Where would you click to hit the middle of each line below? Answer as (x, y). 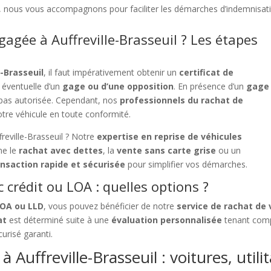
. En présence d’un (210, 87)
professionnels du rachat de (182, 100)
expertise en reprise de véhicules (170, 137)
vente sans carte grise (167, 151)
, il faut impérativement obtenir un (112, 73)
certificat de (207, 73)
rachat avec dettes (61, 151)
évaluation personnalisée (167, 220)
